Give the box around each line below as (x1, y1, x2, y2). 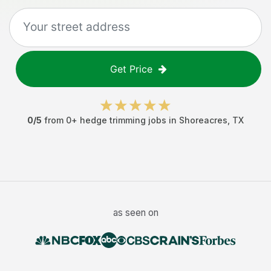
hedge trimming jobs (80, 115, 166, 125)
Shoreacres (179, 115, 227, 125)
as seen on (113, 207, 158, 218)
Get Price (110, 63, 152, 75)
